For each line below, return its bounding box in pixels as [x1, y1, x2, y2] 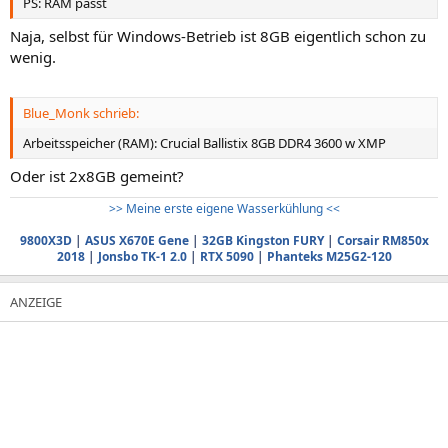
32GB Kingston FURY [201, 232, 324, 249]
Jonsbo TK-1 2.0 [97, 248, 187, 265]
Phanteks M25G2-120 [266, 248, 392, 265]
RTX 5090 [199, 248, 254, 265]
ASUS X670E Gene [84, 232, 189, 249]
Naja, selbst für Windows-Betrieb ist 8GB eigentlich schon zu [10, 26, 426, 46]
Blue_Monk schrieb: [23, 103, 139, 122]
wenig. [10, 47, 56, 67]
